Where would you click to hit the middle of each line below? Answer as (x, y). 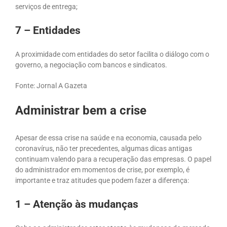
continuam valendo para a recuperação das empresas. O (105, 159)
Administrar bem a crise (81, 110)
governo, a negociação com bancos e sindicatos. (91, 65)
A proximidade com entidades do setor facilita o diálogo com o (112, 54)
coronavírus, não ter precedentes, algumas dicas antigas (104, 149)
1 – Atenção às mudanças (77, 204)
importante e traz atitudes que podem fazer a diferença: (102, 181)
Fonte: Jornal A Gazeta (51, 85)
